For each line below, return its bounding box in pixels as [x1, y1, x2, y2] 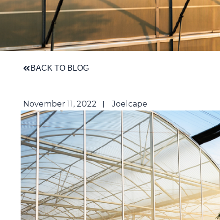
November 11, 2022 [23, 99, 97, 109]
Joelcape [112, 99, 147, 109]
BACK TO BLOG [30, 64, 89, 72]
